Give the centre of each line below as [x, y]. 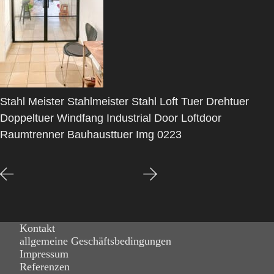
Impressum [44, 254]
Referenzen [45, 266]
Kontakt [37, 228]
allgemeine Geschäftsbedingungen [95, 241]
